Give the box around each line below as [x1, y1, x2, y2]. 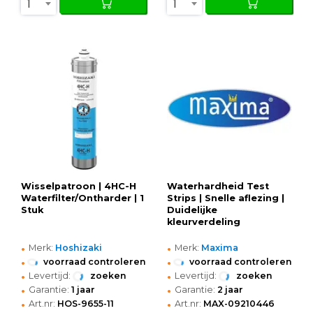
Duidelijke [167, 205, 217, 216]
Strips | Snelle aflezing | [167, 193, 284, 204]
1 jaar [71, 284, 95, 296]
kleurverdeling [167, 217, 240, 228]
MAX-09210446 [203, 298, 275, 310]
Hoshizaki [55, 242, 102, 254]
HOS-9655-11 [57, 298, 114, 310]
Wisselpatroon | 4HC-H [21, 181, 136, 192]
